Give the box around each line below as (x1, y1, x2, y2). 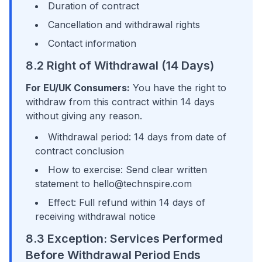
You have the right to (130, 82, 226, 94)
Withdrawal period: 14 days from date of (48, 131, 226, 143)
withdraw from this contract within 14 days (26, 96, 215, 108)
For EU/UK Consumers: (26, 82, 130, 94)
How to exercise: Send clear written (48, 164, 207, 175)
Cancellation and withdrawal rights (48, 19, 200, 30)
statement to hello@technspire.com (35, 178, 192, 189)
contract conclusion (35, 145, 124, 157)
